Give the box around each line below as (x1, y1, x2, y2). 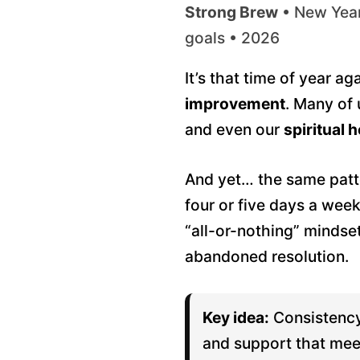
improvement (185, 94, 285, 113)
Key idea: (202, 308, 269, 327)
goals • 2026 (185, 28, 280, 47)
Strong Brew (185, 2, 278, 22)
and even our (185, 120, 284, 139)
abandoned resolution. (185, 247, 349, 266)
